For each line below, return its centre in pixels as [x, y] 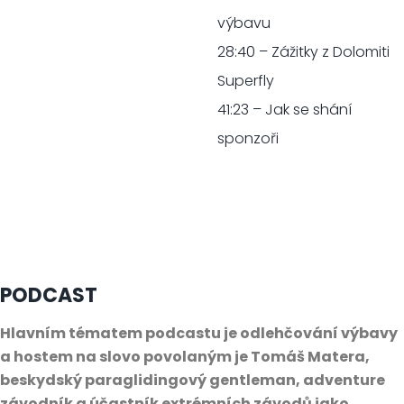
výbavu [243, 23]
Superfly [245, 80]
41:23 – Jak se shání [284, 109]
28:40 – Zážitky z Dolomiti [303, 51]
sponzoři [248, 138]
